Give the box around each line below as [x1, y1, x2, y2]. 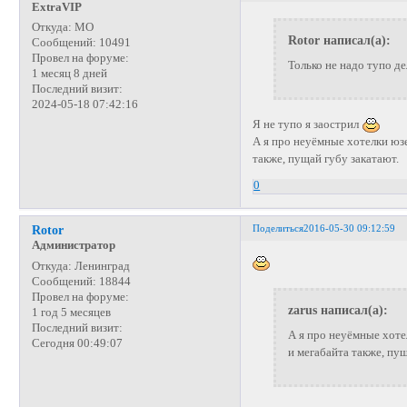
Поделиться [253, 223, 304, 234]
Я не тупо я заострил [253, 118, 362, 132]
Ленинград [71, 259, 130, 273]
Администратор [31, 239, 115, 253]
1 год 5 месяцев [31, 305, 111, 319]
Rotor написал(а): [287, 33, 391, 48]
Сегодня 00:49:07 [31, 336, 123, 350]
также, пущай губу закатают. [253, 153, 400, 166]
